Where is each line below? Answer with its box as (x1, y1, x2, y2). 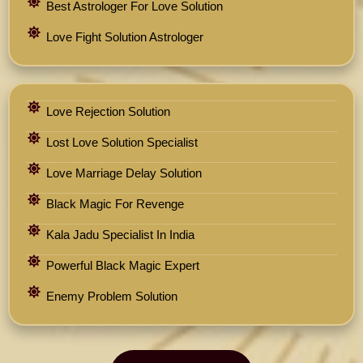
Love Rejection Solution (46, 105, 170, 119)
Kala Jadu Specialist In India (46, 228, 194, 242)
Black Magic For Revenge (46, 197, 184, 211)
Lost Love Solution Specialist (46, 135, 198, 150)
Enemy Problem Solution (46, 289, 177, 304)
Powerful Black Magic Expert (46, 258, 199, 273)
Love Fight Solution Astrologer (46, 30, 203, 45)
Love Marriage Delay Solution (46, 166, 202, 181)
